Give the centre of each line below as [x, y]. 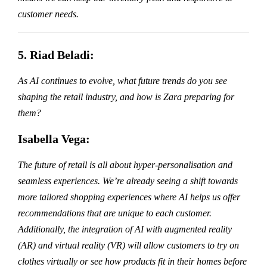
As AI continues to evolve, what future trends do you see [122, 80]
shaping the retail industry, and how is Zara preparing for [126, 97]
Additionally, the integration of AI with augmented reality [125, 229]
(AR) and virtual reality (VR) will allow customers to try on [128, 245]
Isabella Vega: [54, 139]
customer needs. [48, 14]
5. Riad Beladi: [56, 55]
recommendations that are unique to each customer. [115, 213]
